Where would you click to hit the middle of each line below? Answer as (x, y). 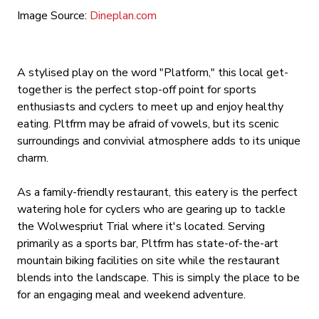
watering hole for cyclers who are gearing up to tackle (151, 209)
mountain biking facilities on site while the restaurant (148, 261)
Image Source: (53, 16)
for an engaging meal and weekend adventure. (131, 295)
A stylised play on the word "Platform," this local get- (153, 73)
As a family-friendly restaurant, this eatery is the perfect (157, 192)
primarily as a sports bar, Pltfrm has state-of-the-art (148, 244)
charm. (33, 158)
